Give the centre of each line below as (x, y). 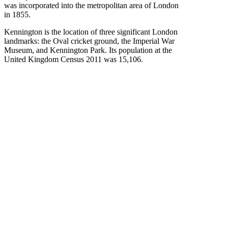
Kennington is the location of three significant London (91, 32)
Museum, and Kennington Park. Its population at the (88, 50)
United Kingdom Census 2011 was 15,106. (74, 60)
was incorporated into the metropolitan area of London (91, 6)
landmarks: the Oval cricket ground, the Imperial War (89, 41)
